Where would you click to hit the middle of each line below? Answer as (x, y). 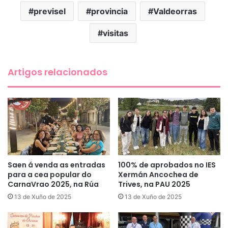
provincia (109, 11)
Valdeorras (175, 11)
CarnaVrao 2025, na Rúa (53, 184)
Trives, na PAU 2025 (154, 184)
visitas (115, 33)
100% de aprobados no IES (167, 165)
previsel (50, 11)
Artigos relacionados (58, 72)
